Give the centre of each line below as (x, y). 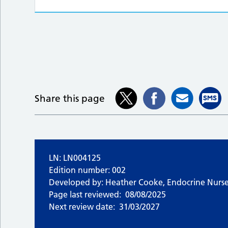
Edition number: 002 (88, 170)
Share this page (70, 98)
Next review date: (82, 207)
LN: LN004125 (75, 158)
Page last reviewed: (85, 195)
